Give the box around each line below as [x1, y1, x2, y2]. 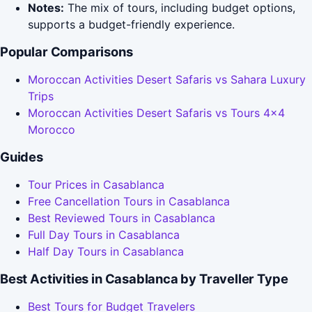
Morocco [28, 123, 75, 137]
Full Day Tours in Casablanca [28, 228, 180, 242]
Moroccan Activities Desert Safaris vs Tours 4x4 [28, 106, 285, 120]
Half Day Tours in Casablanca [28, 244, 184, 259]
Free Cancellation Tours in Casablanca [28, 194, 230, 209]
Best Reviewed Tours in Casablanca [28, 211, 215, 226]
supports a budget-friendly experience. [28, 17, 235, 32]
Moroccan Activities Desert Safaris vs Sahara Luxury [28, 72, 306, 87]
